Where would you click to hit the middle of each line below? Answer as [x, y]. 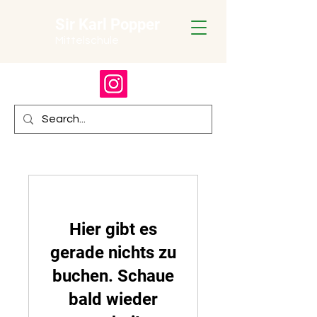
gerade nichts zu [113, 253]
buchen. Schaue [113, 276]
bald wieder [113, 299]
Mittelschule [87, 40]
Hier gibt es [113, 229]
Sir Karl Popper [108, 24]
